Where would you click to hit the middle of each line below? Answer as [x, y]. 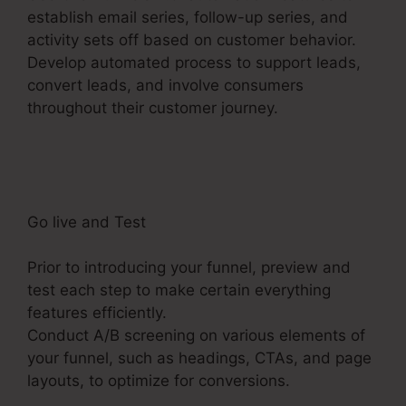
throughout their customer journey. [155, 107]
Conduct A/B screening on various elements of [196, 336]
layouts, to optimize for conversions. [159, 381]
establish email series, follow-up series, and [188, 17]
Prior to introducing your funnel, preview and [189, 268]
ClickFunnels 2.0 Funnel [113, 130]
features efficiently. [97, 313]
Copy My [314, 107]
